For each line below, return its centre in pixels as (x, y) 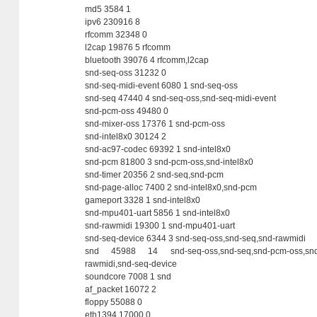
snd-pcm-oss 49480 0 (127, 111)
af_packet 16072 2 (121, 289)
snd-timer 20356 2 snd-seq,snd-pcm (155, 175)
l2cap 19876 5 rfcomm (128, 47)
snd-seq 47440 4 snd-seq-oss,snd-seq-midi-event (181, 98)
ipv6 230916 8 (113, 22)
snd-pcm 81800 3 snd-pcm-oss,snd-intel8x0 (169, 162)
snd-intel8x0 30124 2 (126, 137)
